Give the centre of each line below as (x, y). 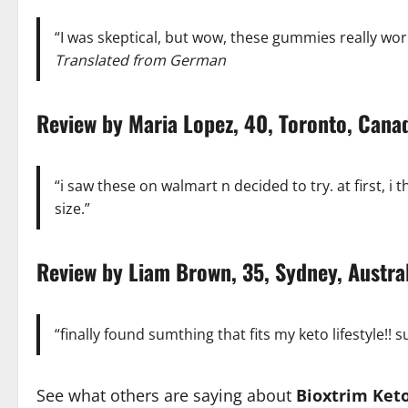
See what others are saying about (166, 395)
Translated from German (140, 60)
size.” (72, 208)
